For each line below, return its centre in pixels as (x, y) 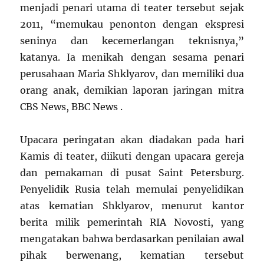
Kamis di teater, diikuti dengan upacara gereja (132, 156)
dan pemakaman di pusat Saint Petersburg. (132, 173)
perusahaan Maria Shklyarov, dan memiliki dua (132, 74)
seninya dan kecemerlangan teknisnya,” (132, 41)
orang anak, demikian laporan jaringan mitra (132, 90)
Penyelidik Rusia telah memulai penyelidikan (132, 189)
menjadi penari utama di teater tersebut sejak (132, 8)
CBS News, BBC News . (72, 107)
